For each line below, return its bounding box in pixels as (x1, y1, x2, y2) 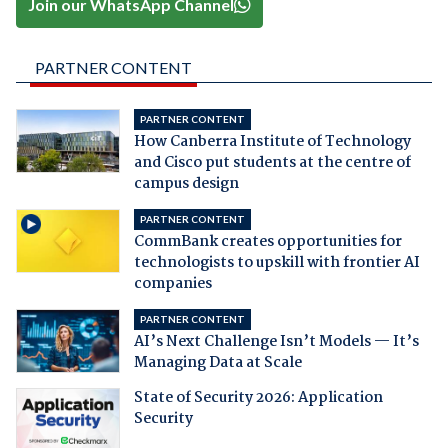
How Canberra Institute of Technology (133, 130, 411, 155)
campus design (133, 172, 239, 197)
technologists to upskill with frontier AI (133, 251, 420, 276)
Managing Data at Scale (133, 351, 302, 376)
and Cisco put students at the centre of (133, 151, 411, 176)
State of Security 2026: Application (133, 386, 383, 411)
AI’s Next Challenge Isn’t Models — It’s (133, 330, 419, 355)
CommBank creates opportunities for (133, 230, 402, 255)
